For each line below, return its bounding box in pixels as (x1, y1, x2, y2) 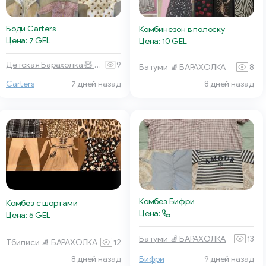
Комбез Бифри (139, 197, 195, 207)
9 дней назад (204, 254, 254, 265)
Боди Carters (6, 24, 56, 34)
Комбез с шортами (6, 198, 78, 209)
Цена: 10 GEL (139, 36, 187, 47)
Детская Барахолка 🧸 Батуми (94, 59, 101, 70)
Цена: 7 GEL (6, 36, 50, 46)
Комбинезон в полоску (139, 24, 225, 35)
